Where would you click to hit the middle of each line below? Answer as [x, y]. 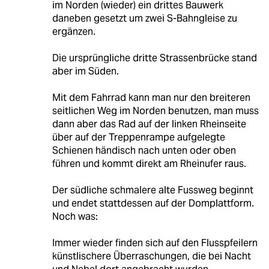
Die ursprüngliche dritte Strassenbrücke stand [154, 58]
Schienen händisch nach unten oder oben [144, 151]
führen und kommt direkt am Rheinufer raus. [149, 164]
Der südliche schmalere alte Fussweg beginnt [153, 190]
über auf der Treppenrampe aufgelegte [138, 138]
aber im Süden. [85, 71]
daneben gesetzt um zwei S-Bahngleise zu [144, 19]
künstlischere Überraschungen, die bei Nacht [151, 256]
